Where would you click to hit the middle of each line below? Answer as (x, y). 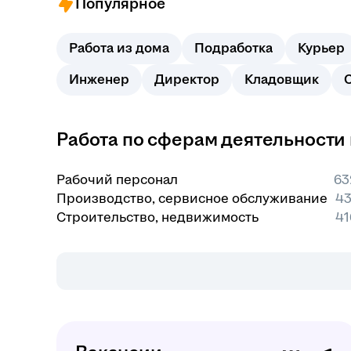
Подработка (233, 48)
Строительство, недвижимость (157, 217)
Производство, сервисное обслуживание (192, 199)
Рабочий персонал (117, 180)
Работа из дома (119, 48)
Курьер (321, 48)
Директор (187, 80)
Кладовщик (282, 80)
